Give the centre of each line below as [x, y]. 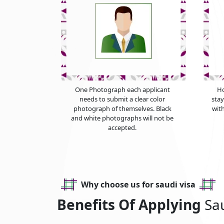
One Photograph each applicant [122, 90]
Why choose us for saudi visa [138, 184]
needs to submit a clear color [122, 99]
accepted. [122, 128]
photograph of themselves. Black [122, 109]
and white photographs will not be [122, 118]
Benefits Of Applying [131, 205]
